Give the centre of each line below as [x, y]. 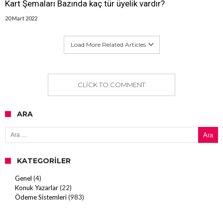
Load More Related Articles [108, 45]
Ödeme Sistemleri [41, 197]
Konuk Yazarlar [37, 188]
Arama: [15, 126]
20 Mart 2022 [21, 18]
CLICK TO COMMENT [111, 85]
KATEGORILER [44, 161]
